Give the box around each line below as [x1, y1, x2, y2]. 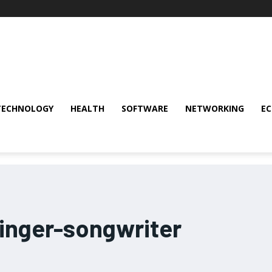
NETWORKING [185, 103, 244, 114]
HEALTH [70, 103, 104, 114]
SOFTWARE [121, 103, 168, 114]
